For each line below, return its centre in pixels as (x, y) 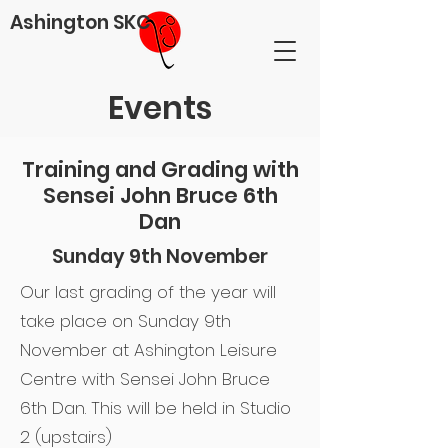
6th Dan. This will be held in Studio (155, 408)
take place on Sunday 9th (125, 321)
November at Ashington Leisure (148, 350)
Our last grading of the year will (148, 292)
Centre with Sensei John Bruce (145, 379)
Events (160, 108)
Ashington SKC (80, 22)
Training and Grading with (160, 169)
